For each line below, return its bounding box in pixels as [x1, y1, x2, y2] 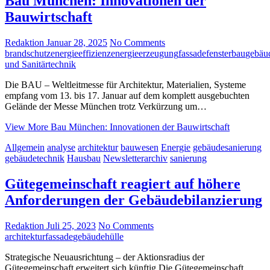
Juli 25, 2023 [44, 221, 96, 231]
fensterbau [206, 48, 245, 59]
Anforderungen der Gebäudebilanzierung [5, 192, 262, 209]
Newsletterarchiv [103, 153, 168, 164]
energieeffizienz [51, 48, 111, 59]
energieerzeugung [111, 48, 178, 59]
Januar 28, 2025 [44, 37, 107, 48]
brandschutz [5, 48, 51, 59]
